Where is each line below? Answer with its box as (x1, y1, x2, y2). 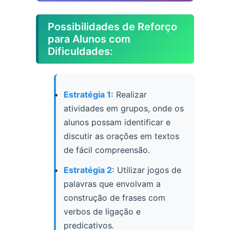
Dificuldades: (48, 45, 113, 58)
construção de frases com (64, 193, 165, 203)
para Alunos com (48, 33, 130, 46)
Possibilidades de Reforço (48, 21, 177, 33)
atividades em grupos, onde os (64, 103, 184, 114)
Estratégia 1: (64, 89, 113, 100)
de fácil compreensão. (64, 145, 150, 156)
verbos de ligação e (64, 206, 141, 217)
